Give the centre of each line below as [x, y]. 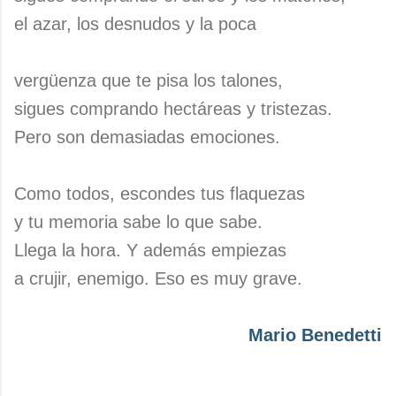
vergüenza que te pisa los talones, [148, 80]
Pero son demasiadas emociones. [147, 137]
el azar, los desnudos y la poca [135, 24]
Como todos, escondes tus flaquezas [160, 194]
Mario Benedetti [315, 335]
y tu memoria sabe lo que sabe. [138, 222]
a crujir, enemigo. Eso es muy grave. [158, 278]
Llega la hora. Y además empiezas [150, 250]
